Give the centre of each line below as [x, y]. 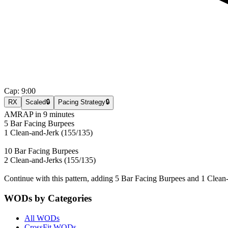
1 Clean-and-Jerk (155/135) [48, 133]
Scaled [36, 102]
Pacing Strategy [82, 102]
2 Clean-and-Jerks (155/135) [50, 160]
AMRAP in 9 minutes [39, 115]
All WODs [42, 218]
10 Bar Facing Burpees [41, 151]
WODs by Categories [48, 198]
